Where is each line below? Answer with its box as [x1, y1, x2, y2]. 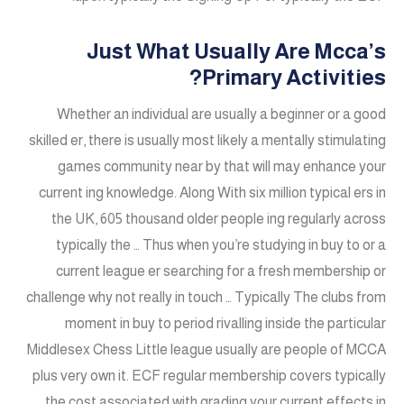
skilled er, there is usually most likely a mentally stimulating [29, 133, 386, 149]
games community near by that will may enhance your [58, 159, 386, 175]
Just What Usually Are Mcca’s [87, 39, 386, 64]
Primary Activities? [202, 65, 386, 90]
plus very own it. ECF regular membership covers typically [32, 368, 386, 384]
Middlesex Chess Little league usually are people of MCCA [27, 342, 386, 358]
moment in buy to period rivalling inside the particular [65, 316, 386, 332]
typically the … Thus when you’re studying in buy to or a [56, 237, 386, 253]
